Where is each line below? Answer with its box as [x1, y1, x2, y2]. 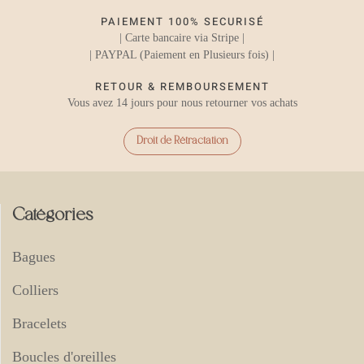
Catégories [12, 206, 93, 225]
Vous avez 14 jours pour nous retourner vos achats [67, 96, 297, 109]
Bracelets [12, 314, 67, 331]
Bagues [12, 248, 55, 265]
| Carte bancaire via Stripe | [119, 31, 245, 44]
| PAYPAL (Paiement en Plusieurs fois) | [89, 48, 275, 61]
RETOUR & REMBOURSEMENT [94, 78, 270, 94]
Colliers [12, 281, 58, 298]
